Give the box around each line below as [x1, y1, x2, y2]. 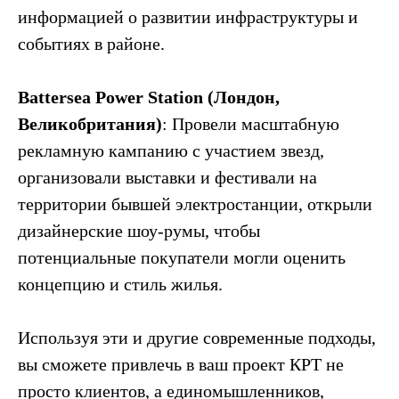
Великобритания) [18, 114, 162, 134]
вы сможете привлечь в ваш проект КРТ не [18, 354, 344, 374]
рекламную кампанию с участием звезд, [18, 141, 324, 160]
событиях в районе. [18, 34, 165, 53]
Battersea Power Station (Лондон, [18, 87, 280, 107]
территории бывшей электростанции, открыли [18, 194, 372, 214]
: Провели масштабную [162, 114, 339, 134]
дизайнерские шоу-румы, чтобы [18, 221, 260, 240]
